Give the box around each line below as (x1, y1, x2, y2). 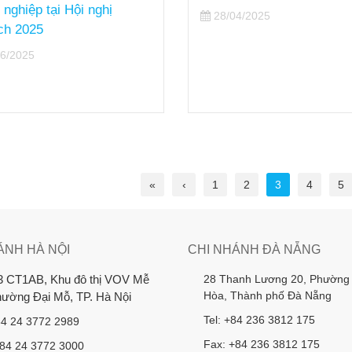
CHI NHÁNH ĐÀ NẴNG (188, 243, 321, 257)
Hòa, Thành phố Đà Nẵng (203, 289, 332, 302)
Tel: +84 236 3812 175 (203, 313, 315, 327)
